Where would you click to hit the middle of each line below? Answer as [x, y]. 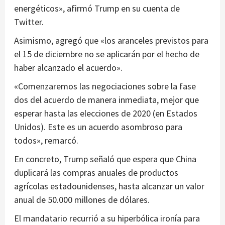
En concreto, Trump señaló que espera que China [105, 159]
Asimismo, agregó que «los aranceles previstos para [111, 41]
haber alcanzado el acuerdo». [68, 68]
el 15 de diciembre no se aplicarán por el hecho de [107, 54]
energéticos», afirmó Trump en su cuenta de [97, 9]
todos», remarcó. [46, 141]
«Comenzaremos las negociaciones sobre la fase [105, 86]
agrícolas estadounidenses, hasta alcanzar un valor [109, 186]
